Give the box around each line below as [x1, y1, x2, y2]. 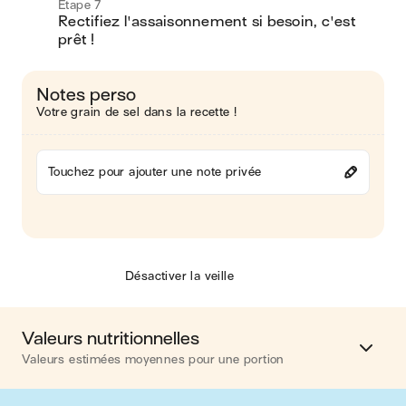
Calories [22, 382, 79, 399]
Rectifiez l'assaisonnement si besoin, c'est [58, 14, 356, 30]
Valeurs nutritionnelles [22, 329, 199, 348]
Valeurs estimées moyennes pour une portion [22, 353, 285, 366]
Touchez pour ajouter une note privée [48, 165, 262, 179]
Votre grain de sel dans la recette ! [36, 105, 237, 119]
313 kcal [324, 382, 384, 399]
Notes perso [36, 85, 136, 104]
